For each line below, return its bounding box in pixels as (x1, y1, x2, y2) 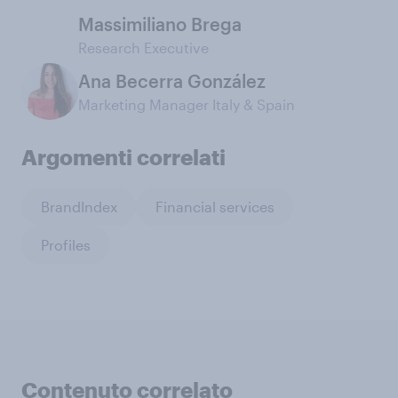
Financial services (155, 197, 275, 215)
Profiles (40, 235, 91, 253)
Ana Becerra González (78, 70, 266, 92)
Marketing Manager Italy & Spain (78, 96, 295, 113)
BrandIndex (40, 197, 117, 215)
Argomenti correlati (21, 144, 226, 170)
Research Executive (78, 39, 209, 56)
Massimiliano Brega (78, 13, 242, 35)
